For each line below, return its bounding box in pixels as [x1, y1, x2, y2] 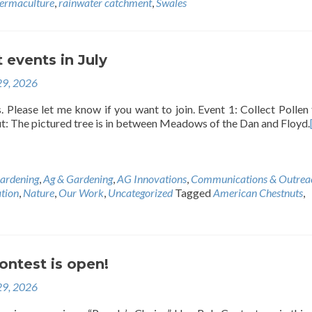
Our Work [58, 186, 104, 199]
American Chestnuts [213, 186, 303, 199]
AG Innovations [117, 172, 187, 185]
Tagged [175, 186, 213, 199]
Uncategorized [108, 186, 173, 199]
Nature [23, 186, 54, 199]
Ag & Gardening [43, 172, 113, 185]
